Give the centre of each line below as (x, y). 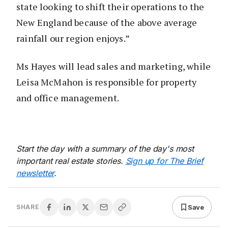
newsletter (35, 173)
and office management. (68, 98)
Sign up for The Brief (164, 161)
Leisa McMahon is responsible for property (107, 82)
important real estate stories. (71, 161)
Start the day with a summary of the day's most (105, 149)
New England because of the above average (107, 23)
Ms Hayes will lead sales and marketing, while (114, 66)
